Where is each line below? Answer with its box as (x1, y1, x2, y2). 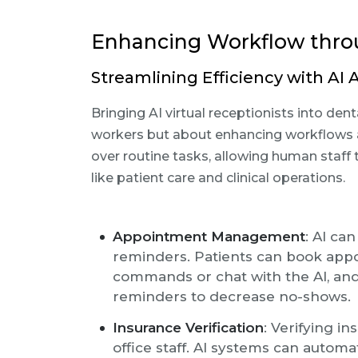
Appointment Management (113, 229, 305, 245)
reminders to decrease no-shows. (113, 288, 351, 304)
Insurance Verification (113, 320, 264, 336)
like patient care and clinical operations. (91, 170, 345, 185)
